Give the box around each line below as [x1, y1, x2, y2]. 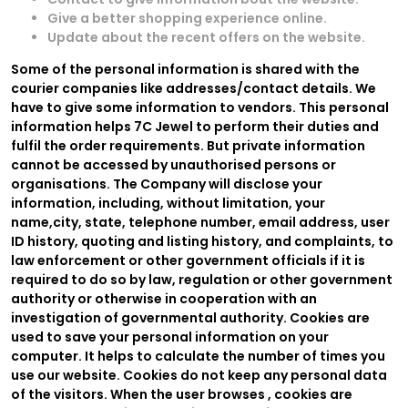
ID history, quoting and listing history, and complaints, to [11, 231, 393, 250]
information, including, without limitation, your [11, 193, 325, 212]
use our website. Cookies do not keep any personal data [11, 365, 387, 384]
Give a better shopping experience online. [47, 8, 327, 27]
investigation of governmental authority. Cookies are [11, 308, 370, 327]
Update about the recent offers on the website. [47, 27, 365, 46]
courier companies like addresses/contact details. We [11, 78, 376, 97]
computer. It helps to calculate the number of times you [11, 346, 385, 365]
